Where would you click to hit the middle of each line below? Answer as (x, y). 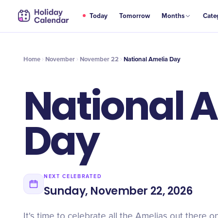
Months (173, 16)
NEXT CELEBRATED (73, 176)
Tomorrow (135, 16)
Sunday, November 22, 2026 (118, 191)
